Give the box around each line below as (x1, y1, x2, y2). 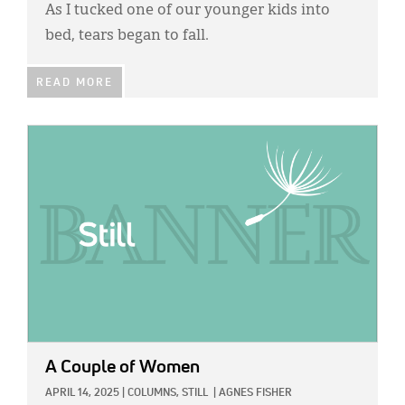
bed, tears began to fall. (45, 29, 209, 44)
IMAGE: (27, 129, 69, 142)
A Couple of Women (45, 358, 200, 377)
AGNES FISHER (219, 388, 292, 400)
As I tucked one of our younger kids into (45, 4, 330, 19)
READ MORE (36, 78, 113, 89)
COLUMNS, (127, 388, 179, 400)
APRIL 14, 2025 (45, 388, 119, 400)
